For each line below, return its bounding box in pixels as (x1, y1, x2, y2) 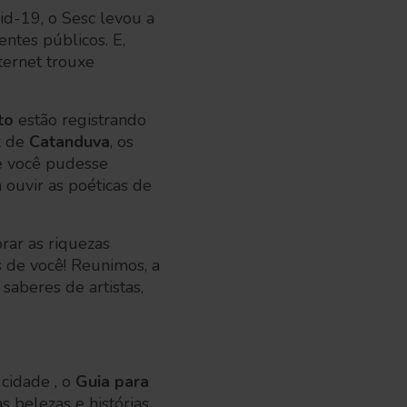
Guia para (75, 371, 149, 392)
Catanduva (29, 131, 110, 153)
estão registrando (14, 109, 146, 131)
